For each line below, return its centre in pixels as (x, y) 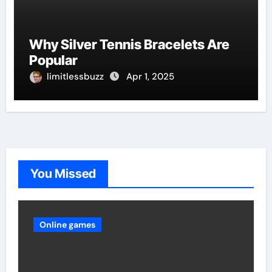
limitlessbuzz (76, 76)
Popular (53, 60)
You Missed (63, 173)
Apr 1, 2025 (150, 76)
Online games (67, 224)
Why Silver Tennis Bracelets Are (129, 44)
